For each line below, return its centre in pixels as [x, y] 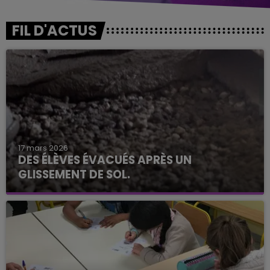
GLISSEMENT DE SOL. [74, 174]
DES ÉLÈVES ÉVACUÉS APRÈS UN [105, 160]
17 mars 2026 [43, 148]
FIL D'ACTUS [55, 30]
